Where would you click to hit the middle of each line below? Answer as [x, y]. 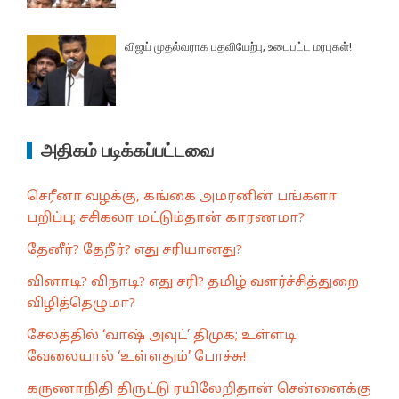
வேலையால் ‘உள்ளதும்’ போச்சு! [136, 357]
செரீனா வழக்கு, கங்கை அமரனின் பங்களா [182, 197]
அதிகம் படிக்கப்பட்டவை [127, 150]
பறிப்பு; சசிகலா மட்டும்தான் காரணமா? [166, 218]
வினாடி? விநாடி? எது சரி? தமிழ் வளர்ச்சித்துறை [193, 282]
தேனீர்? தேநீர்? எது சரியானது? [134, 250]
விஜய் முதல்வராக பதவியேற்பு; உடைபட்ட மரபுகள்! [238, 46]
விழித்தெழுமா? [81, 304]
